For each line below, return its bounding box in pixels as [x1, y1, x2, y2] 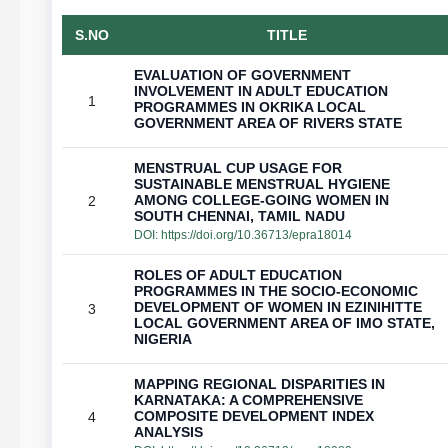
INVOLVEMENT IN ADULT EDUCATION [134, 83, 388, 99]
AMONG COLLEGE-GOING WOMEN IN [134, 192, 389, 208]
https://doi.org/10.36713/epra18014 [161, 228, 352, 242]
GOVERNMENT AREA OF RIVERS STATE [134, 115, 402, 131]
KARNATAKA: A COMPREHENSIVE [134, 392, 363, 408]
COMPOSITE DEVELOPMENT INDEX [134, 408, 374, 424]
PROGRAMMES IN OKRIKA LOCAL [134, 99, 366, 115]
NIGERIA [134, 331, 192, 347]
